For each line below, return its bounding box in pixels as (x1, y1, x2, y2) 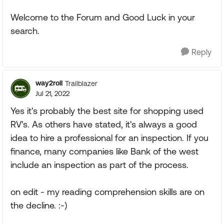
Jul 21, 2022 (35, 89, 69, 97)
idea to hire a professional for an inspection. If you (10, 132, 208, 143)
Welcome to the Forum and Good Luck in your (10, 12, 195, 22)
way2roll (35, 79, 62, 87)
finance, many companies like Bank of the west (10, 146, 198, 156)
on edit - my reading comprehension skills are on (10, 186, 204, 197)
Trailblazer (65, 79, 97, 87)
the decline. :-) (10, 200, 67, 210)
